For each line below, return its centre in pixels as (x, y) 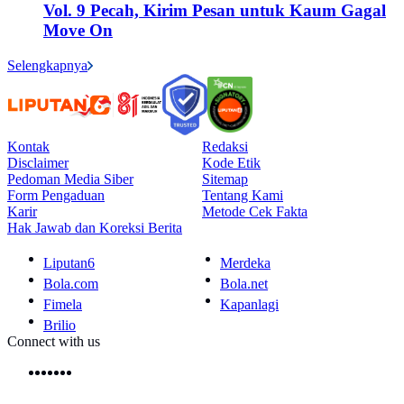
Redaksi (225, 146)
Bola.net (244, 283)
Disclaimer (38, 162)
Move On (78, 30)
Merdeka (245, 262)
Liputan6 (69, 262)
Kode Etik (231, 162)
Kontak (28, 146)
